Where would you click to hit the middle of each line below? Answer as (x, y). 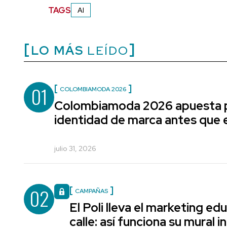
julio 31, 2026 (75, 149)
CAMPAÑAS (91, 191)
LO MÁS (57, 51)
